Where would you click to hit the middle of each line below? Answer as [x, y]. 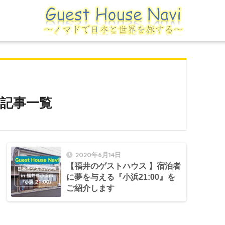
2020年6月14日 [98, 155]
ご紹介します [91, 188]
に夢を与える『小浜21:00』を [121, 177]
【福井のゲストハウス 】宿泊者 [124, 166]
